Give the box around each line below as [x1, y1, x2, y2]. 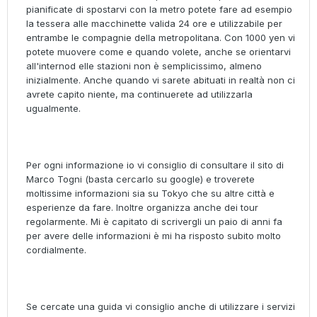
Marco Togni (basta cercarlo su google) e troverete [26, 173, 255, 185]
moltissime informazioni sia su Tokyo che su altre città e [26, 188, 275, 200]
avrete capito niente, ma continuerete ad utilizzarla [26, 88, 253, 100]
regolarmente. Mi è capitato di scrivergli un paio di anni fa [26, 216, 282, 228]
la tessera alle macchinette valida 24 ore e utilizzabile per [26, 18, 282, 30]
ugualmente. [26, 103, 81, 115]
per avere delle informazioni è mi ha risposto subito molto [26, 230, 281, 242]
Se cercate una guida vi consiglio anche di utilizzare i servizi [26, 301, 295, 313]
